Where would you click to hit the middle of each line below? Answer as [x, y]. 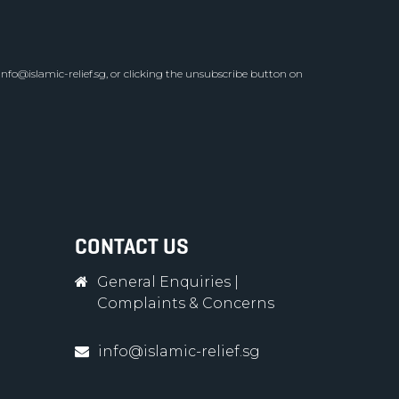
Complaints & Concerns [185, 303]
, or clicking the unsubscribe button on [204, 73]
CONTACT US [131, 247]
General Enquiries [163, 282]
